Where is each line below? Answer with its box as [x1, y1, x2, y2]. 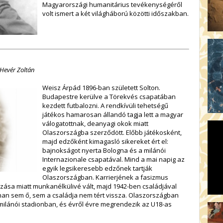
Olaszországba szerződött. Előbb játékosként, [42, 127, 182, 137]
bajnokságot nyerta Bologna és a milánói [42, 145, 166, 155]
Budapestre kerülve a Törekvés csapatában [42, 92, 176, 101]
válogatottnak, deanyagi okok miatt [42, 118, 148, 128]
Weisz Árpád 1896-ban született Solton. [42, 83, 160, 92]
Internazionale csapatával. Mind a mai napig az [42, 154, 185, 164]
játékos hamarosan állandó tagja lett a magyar [42, 110, 183, 119]
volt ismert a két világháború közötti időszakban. [42, 8, 189, 18]
